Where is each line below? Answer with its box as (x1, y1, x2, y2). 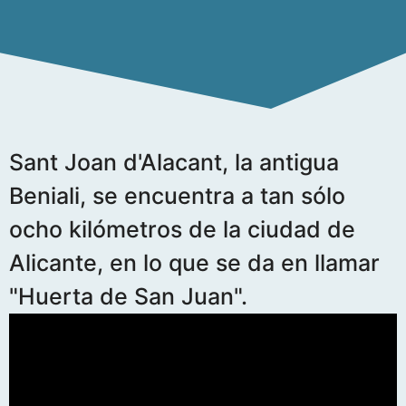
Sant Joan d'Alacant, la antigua (9, 149, 339, 176)
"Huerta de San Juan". (9, 283, 247, 310)
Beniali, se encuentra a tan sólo (9, 182, 345, 209)
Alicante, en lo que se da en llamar (9, 249, 380, 276)
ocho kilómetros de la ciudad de (9, 216, 355, 243)
